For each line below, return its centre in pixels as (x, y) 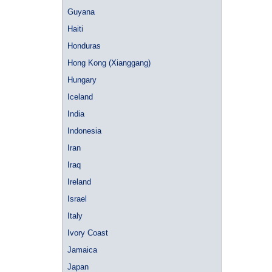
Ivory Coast (88, 233)
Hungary (82, 80)
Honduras (84, 46)
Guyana (81, 12)
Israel (77, 199)
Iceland (80, 97)
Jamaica (82, 250)
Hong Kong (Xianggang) (109, 63)
